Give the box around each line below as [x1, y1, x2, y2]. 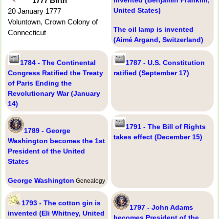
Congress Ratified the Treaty [8, 68, 103, 77]
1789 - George [24, 126, 70, 134]
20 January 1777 [8, 6, 61, 15]
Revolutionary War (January [8, 89, 100, 97]
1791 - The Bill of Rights [126, 122, 206, 131]
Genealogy [74, 177, 105, 184]
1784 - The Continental [20, 58, 96, 66]
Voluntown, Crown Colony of [8, 17, 98, 26]
